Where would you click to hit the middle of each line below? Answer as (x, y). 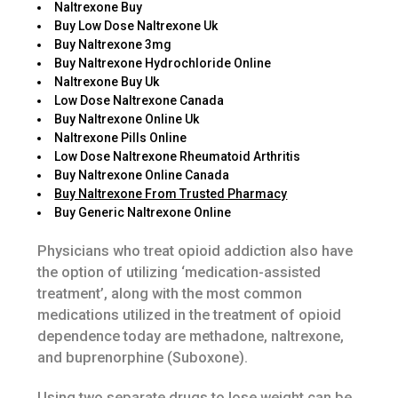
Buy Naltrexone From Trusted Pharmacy (171, 193)
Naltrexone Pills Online (121, 137)
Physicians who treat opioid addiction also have (195, 251)
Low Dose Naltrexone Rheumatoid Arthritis (178, 156)
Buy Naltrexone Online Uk (127, 119)
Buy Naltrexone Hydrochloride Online (163, 63)
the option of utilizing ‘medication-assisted (179, 272)
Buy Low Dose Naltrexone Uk (136, 25)
